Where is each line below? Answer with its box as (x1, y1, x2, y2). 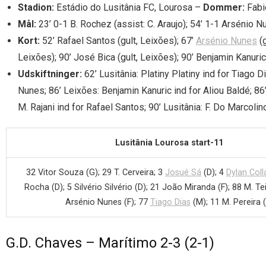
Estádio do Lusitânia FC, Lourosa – (54, 1, 203, 13)
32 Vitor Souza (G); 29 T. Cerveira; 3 (26, 167, 165, 178)
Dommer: (203, 1, 245, 13)
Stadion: (18, 1, 54, 13)
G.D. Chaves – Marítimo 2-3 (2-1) (6, 234, 214, 251)
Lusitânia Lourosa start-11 (115, 137, 223, 148)
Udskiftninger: (18, 68, 82, 80)
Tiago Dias (150, 197, 191, 207)
